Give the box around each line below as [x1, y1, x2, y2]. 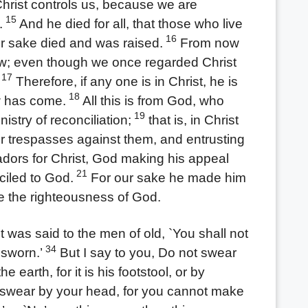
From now [176, 35, 239, 50]
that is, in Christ [144, 112, 239, 127]
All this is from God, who [79, 93, 224, 108]
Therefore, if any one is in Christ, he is [12, 74, 238, 89]
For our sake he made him [87, 170, 246, 185]
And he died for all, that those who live [16, 16, 243, 31]
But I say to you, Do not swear [56, 245, 236, 261]
